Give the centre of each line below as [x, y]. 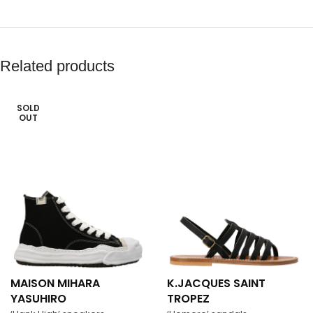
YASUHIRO [38, 298]
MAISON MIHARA [55, 283]
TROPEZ [188, 298]
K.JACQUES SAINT [216, 283]
